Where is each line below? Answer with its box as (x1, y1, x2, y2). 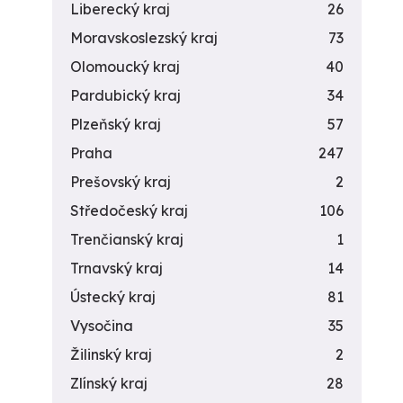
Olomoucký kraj (70, 58, 180, 76)
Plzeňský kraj (70, 115, 161, 133)
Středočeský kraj (70, 201, 188, 219)
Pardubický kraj (70, 86, 181, 104)
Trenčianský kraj (70, 230, 184, 248)
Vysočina (70, 317, 133, 335)
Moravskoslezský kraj (70, 29, 218, 47)
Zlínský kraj (70, 374, 148, 392)
